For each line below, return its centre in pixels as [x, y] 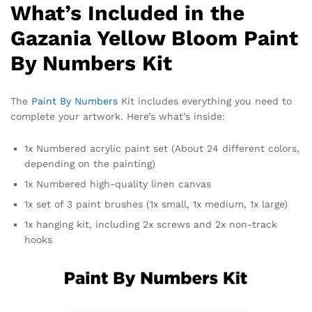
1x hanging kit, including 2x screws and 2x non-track [151, 224]
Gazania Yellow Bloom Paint [154, 38]
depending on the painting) [90, 163]
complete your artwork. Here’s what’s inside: [118, 116]
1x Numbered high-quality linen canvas [118, 184]
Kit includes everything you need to [205, 101]
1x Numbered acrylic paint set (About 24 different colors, [162, 148]
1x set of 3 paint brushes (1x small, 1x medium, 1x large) [156, 204]
